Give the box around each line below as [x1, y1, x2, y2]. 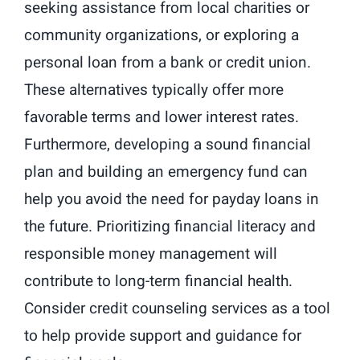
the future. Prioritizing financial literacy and [24, 215, 316, 239]
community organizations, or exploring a [24, 24, 299, 47]
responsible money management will [24, 243, 277, 266]
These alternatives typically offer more [24, 79, 284, 102]
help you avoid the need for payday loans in [24, 188, 319, 211]
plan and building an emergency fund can [24, 161, 308, 184]
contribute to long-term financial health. [24, 270, 292, 293]
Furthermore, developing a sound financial [24, 133, 311, 157]
